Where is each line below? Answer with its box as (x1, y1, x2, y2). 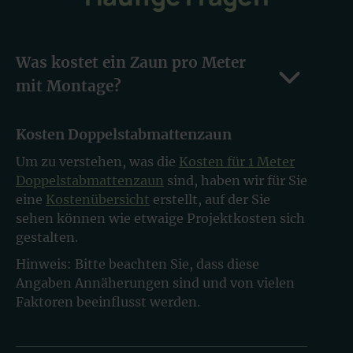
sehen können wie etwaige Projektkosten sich (16, 210, 305, 226)
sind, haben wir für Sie (164, 172, 307, 188)
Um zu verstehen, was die (16, 153, 179, 169)
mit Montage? (16, 76, 121, 95)
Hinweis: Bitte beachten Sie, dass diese (16, 255, 259, 272)
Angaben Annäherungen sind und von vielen (16, 274, 295, 291)
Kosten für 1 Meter (179, 153, 295, 169)
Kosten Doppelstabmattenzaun (16, 124, 232, 143)
